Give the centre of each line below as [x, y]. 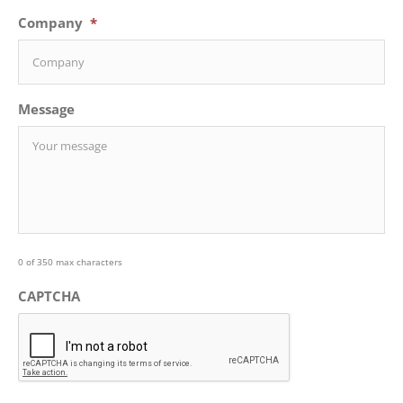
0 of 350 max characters [70, 261]
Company [50, 22]
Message [46, 108]
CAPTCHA [49, 296]
